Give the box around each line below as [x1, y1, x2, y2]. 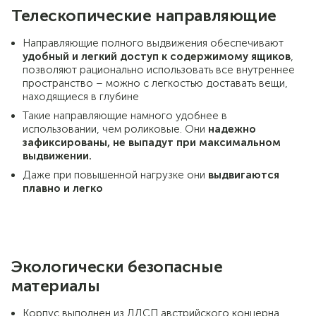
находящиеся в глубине [23, 90, 139, 103]
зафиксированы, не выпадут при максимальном [23, 135, 281, 149]
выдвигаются [208, 168, 279, 181]
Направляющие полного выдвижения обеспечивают [23, 36, 284, 49]
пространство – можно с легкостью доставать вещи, [23, 76, 288, 90]
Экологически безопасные [11, 256, 223, 276]
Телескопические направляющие [11, 5, 276, 25]
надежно [208, 122, 256, 135]
